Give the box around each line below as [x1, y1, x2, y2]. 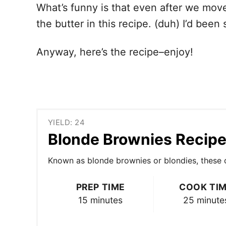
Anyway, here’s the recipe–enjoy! [36, 46, 193, 59]
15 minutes [78, 194, 123, 205]
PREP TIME [76, 181, 125, 192]
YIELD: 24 [48, 117, 85, 127]
